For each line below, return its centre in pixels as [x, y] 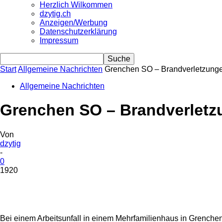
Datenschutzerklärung [78, 31]
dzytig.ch [55, 14]
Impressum [59, 40]
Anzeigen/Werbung [74, 23]
